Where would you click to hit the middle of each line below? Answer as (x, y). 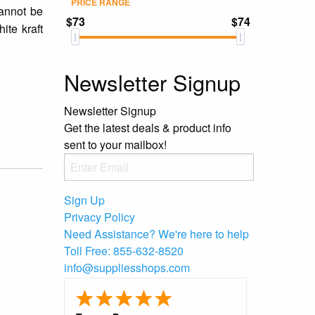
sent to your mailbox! (115, 144)
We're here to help (204, 234)
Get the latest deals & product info (148, 128)
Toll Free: (87, 251)
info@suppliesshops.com (127, 268)
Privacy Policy (99, 217)
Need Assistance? (110, 234)
